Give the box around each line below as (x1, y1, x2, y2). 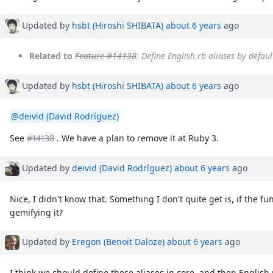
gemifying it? (10, 206, 63, 218)
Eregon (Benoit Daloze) (72, 236, 165, 248)
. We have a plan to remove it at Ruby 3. (54, 132, 219, 144)
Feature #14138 (75, 49, 136, 62)
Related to (29, 49, 73, 62)
